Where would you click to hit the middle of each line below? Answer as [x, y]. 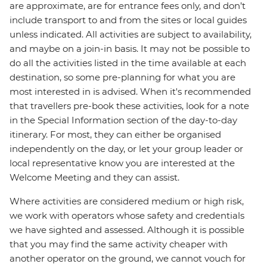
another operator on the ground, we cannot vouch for [128, 259]
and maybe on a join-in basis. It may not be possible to [130, 49]
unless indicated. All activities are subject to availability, [131, 35]
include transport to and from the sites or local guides [128, 20]
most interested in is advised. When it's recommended [130, 92]
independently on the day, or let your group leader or [126, 149]
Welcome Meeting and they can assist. [94, 178]
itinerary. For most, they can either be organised [115, 135]
